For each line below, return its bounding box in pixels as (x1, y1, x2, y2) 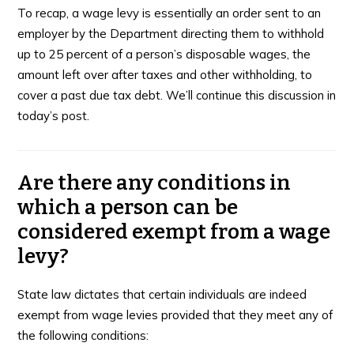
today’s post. (17, 108, 90, 123)
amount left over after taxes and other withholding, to (17, 67, 313, 82)
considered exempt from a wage (17, 219, 331, 244)
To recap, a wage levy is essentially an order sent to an (17, 6, 322, 21)
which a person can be (17, 194, 239, 220)
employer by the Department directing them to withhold (17, 26, 325, 41)
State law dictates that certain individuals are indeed (17, 286, 307, 302)
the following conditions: (17, 327, 149, 343)
